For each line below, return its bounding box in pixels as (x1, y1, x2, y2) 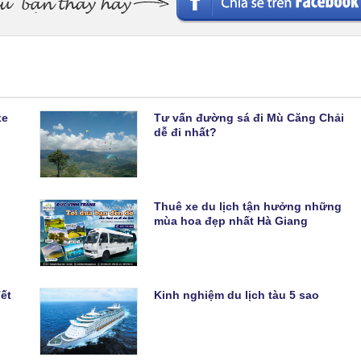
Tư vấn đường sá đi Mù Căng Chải (154, 110, 344, 124)
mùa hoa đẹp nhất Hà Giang (154, 214, 308, 227)
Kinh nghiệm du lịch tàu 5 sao (154, 288, 319, 301)
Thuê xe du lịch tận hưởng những (154, 199, 342, 213)
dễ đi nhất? (154, 125, 217, 139)
